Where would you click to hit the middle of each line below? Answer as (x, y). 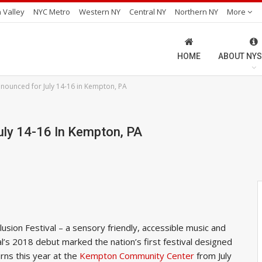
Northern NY (196, 12)
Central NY (148, 12)
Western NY (100, 12)
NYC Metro (52, 12)
